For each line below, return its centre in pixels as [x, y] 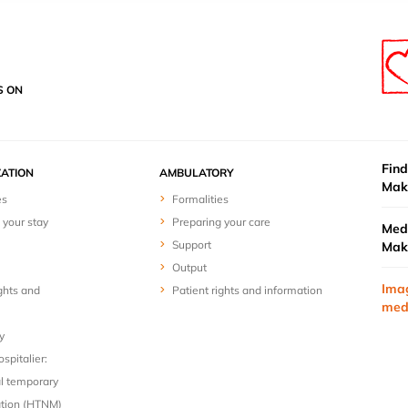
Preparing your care [222, 222]
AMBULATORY [197, 173]
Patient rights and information [248, 291]
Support [192, 245]
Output [190, 268]
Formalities [201, 199]
